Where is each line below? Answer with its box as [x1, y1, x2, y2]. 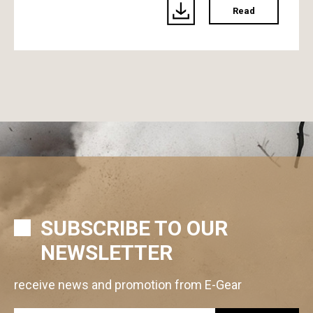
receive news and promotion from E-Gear [14, 277, 242, 292]
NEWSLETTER [41, 240, 173, 265]
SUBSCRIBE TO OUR [41, 215, 228, 240]
